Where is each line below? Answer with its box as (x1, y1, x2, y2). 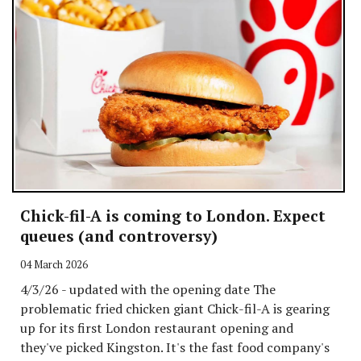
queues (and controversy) (20, 226, 218, 247)
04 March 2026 (20, 258, 88, 272)
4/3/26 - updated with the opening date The (20, 280, 276, 299)
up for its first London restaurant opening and (20, 319, 293, 338)
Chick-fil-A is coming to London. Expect (20, 205, 326, 226)
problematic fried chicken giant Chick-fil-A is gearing (20, 300, 330, 318)
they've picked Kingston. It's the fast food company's (20, 338, 330, 357)
